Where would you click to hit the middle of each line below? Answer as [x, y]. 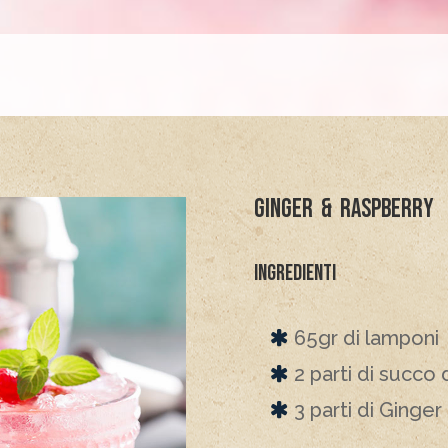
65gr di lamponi [367, 337]
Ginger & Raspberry [343, 209]
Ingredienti [294, 273]
